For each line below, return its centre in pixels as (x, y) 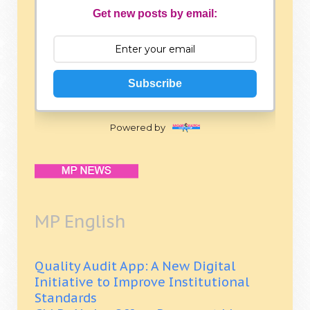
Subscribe (155, 84)
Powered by (138, 127)
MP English (80, 221)
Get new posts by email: (155, 14)
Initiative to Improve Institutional (142, 282)
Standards (66, 298)
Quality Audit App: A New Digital (135, 266)
